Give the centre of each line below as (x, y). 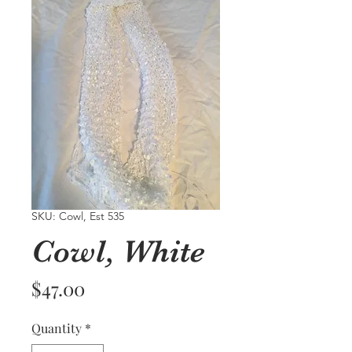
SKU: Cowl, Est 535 (78, 216)
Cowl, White (118, 251)
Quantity (57, 328)
